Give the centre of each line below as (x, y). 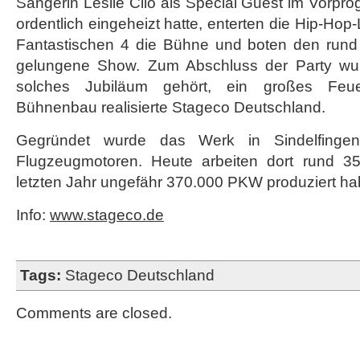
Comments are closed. (94, 313)
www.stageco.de (107, 215)
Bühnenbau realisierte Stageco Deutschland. (171, 107)
